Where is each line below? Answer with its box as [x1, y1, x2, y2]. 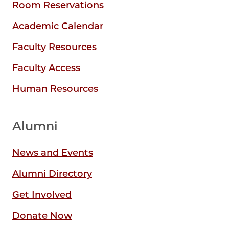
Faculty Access [12, 62, 80, 74]
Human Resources [12, 83, 98, 95]
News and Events [12, 147, 93, 158]
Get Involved [12, 189, 72, 200]
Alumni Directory [12, 168, 92, 179]
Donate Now [12, 210, 72, 221]
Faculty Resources [12, 41, 97, 53]
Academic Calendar [12, 20, 103, 32]
